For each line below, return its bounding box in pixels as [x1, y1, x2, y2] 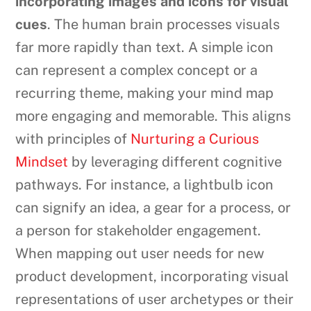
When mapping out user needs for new [15, 244, 265, 262]
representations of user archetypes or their [15, 290, 294, 308]
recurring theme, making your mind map [15, 84, 274, 101]
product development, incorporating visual [15, 267, 289, 285]
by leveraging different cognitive [68, 153, 283, 170]
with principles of [15, 130, 131, 147]
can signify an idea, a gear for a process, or [15, 199, 292, 216]
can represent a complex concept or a [15, 61, 258, 78]
